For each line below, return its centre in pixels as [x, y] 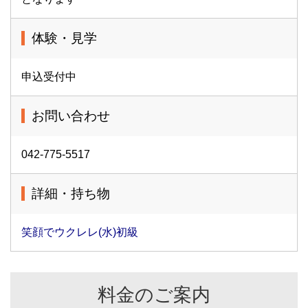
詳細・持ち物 [71, 194]
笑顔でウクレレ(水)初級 [80, 232]
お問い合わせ [71, 116]
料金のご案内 [154, 295]
